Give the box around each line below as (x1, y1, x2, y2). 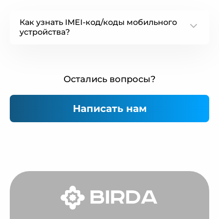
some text (20, 44, 55, 53)
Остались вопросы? (64, 73, 155, 85)
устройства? (20, 27, 70, 37)
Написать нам (72, 102, 147, 114)
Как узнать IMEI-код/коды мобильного (20, 17, 177, 27)
